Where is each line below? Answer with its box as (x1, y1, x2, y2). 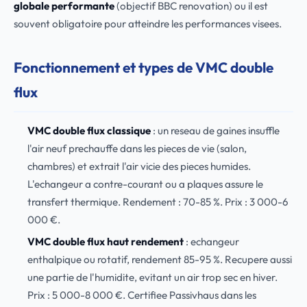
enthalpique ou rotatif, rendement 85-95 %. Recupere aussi (27, 253, 292, 266)
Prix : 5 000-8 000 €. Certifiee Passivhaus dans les (27, 288, 256, 302)
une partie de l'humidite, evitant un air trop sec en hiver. (27, 271, 278, 284)
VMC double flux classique (27, 124, 151, 137)
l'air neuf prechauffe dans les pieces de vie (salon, (27, 142, 247, 155)
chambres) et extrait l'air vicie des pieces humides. (27, 160, 251, 173)
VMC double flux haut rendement (27, 235, 184, 248)
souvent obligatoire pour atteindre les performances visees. (14, 17, 282, 30)
